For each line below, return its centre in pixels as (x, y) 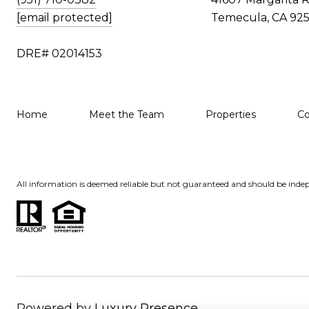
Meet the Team (127, 114)
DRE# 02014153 (59, 53)
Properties (231, 114)
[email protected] (64, 17)
